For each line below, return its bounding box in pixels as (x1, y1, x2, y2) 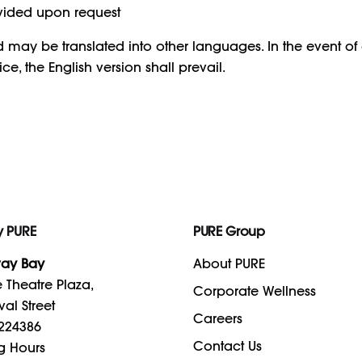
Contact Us (192, 337, 262, 354)
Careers (192, 309, 242, 326)
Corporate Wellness (192, 282, 316, 299)
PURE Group (192, 222, 265, 239)
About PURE (192, 255, 265, 271)
